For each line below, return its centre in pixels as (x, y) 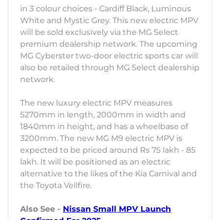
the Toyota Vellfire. (56, 186)
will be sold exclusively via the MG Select (99, 32)
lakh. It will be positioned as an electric (95, 162)
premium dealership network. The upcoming (109, 44)
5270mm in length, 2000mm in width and (103, 115)
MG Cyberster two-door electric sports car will (109, 56)
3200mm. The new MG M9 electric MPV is (101, 138)
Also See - (41, 209)
